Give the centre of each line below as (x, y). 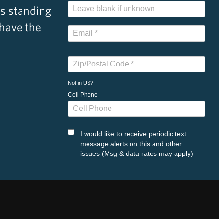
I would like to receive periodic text (133, 134)
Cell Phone (83, 95)
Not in (76, 82)
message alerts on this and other (131, 143)
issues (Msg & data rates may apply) (137, 153)
